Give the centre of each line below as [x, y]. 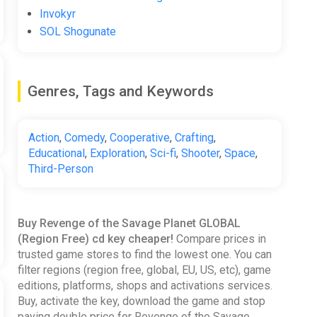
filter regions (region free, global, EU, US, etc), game [144, 270]
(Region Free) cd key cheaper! [95, 238]
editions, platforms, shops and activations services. [145, 285]
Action [44, 137]
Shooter [200, 153]
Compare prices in [219, 238]
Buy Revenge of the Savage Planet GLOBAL [129, 223]
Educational [56, 153]
